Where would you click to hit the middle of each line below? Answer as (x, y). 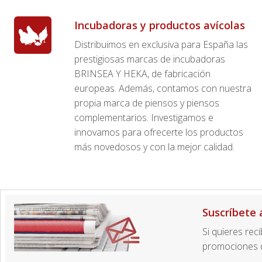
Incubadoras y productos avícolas (160, 25)
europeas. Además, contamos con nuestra (163, 88)
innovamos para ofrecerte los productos (159, 132)
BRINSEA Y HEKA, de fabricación (142, 73)
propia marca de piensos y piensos (147, 103)
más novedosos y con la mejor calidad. (154, 146)
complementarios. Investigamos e (144, 117)
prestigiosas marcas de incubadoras (150, 59)
